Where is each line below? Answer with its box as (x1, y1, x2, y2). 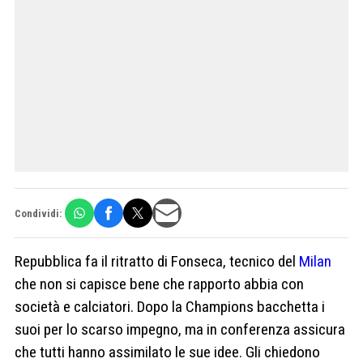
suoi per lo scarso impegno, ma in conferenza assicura (15, 320, 345, 340)
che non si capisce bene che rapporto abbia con (15, 275, 304, 294)
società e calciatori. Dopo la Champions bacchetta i (15, 297, 325, 317)
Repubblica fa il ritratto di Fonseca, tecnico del (15, 252, 299, 271)
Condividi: (15, 207, 62, 220)
